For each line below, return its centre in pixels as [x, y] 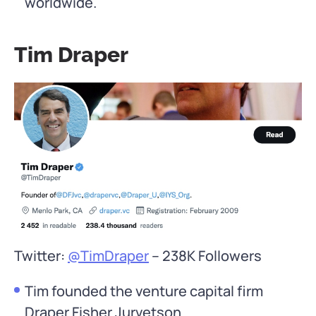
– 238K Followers [205, 256]
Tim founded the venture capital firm [144, 291]
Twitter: [41, 256]
